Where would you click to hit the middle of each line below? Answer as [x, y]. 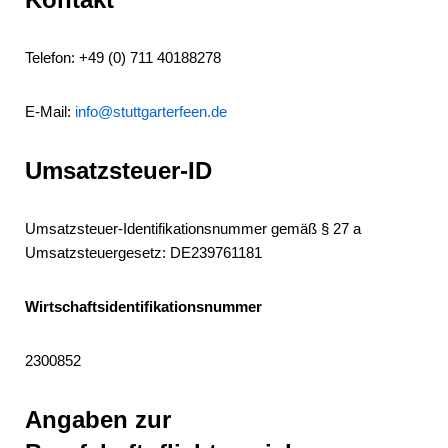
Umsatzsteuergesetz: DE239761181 [143, 252]
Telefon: [52, 57]
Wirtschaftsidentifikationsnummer [143, 306]
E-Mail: [50, 111]
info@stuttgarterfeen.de [151, 111]
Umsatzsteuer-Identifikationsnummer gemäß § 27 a [193, 228]
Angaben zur [98, 419]
